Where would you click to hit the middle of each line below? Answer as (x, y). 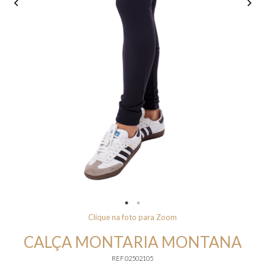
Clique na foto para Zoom (132, 217)
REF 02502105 (132, 258)
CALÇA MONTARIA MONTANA (132, 242)
